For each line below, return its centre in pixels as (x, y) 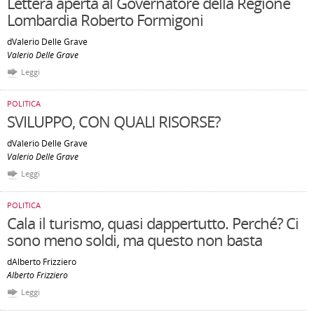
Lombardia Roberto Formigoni (105, 20)
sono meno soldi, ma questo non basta (135, 240)
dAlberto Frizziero (42, 262)
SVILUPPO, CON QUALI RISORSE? (114, 121)
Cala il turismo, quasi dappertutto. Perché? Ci (153, 223)
